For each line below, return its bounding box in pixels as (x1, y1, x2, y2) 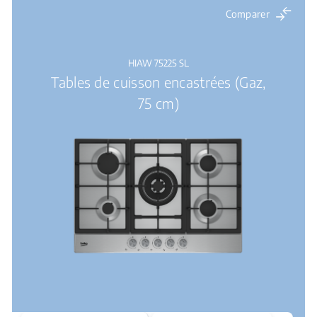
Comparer (225, 8, 270, 20)
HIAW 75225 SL (128, 57, 189, 69)
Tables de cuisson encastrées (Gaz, (51, 73, 266, 91)
